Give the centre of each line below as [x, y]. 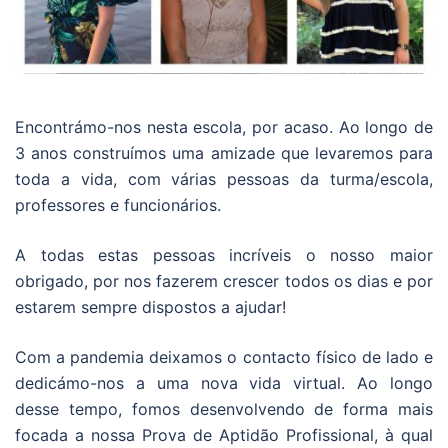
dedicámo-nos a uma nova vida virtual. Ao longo [224, 383]
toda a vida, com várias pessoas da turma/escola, [224, 179]
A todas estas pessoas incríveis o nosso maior [224, 255]
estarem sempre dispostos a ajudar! [150, 307]
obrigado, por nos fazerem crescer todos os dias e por [224, 281]
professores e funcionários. [118, 205]
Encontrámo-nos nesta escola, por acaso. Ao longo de [224, 127]
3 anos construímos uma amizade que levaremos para [224, 153]
